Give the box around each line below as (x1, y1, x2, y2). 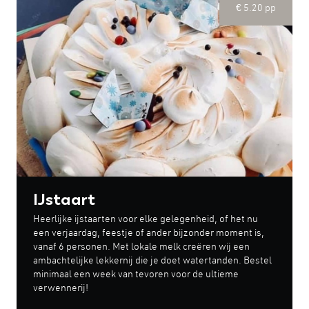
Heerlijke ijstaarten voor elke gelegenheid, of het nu (33, 215, 258, 225)
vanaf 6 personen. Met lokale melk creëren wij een (33, 242, 250, 252)
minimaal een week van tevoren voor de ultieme (33, 270, 239, 280)
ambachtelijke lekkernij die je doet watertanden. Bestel (33, 256, 272, 266)
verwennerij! (33, 283, 88, 294)
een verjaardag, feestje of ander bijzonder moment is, (33, 228, 264, 239)
